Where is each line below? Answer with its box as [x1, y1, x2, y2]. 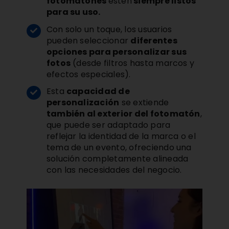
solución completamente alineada [46, 152, 189, 165]
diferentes [130, 34, 177, 47]
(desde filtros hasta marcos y [71, 57, 195, 69]
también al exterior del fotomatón [46, 107, 200, 120]
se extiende [119, 96, 169, 108]
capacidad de [66, 85, 130, 97]
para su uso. [46, 6, 101, 18]
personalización [46, 96, 120, 108]
